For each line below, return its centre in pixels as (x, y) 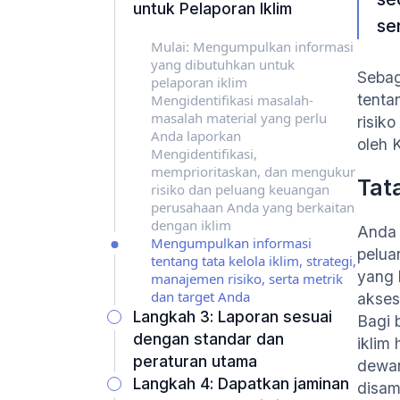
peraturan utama (195, 362)
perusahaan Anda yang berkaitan (253, 208)
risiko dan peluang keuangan (240, 190)
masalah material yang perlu (239, 118)
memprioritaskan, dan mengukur (253, 172)
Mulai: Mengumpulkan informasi (252, 47)
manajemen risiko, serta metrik (247, 279)
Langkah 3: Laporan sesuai (233, 317)
